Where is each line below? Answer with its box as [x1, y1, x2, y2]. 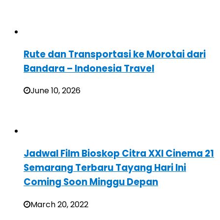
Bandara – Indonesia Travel [24, 61, 154, 75]
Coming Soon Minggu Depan [24, 175, 158, 189]
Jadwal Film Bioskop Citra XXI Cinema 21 [24, 147, 214, 161]
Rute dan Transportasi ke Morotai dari [24, 47, 206, 61]
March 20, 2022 [30, 198, 88, 210]
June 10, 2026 [30, 85, 81, 97]
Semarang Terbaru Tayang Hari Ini [24, 161, 186, 175]
